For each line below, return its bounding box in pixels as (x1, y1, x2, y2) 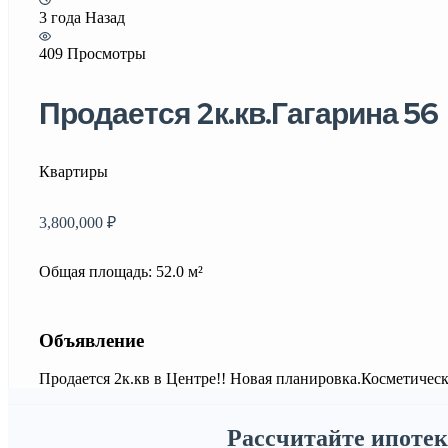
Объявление (39, 329, 144, 351)
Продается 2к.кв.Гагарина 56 (39, 93, 438, 133)
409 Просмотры (39, 45, 146, 62)
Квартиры (39, 163, 108, 180)
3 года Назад (39, 9, 125, 26)
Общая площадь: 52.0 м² (39, 263, 203, 280)
